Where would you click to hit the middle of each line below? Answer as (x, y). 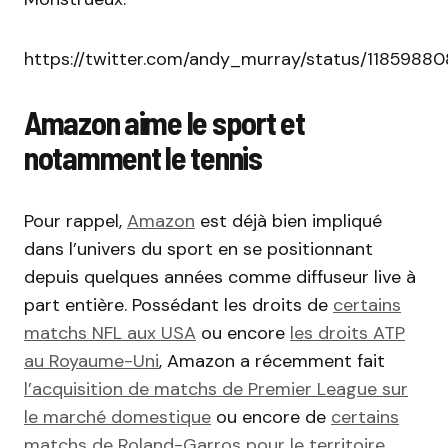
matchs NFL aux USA (110, 332)
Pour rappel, (75, 220)
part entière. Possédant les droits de (178, 304)
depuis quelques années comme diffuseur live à (220, 276)
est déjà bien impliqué (288, 220)
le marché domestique (117, 416)
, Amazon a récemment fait (272, 360)
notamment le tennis (143, 156)
